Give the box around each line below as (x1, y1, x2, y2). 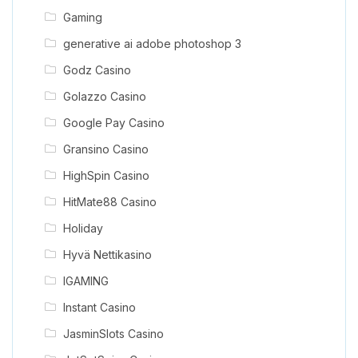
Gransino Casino (62, 141, 149, 156)
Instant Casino (62, 300, 136, 314)
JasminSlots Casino (62, 326, 164, 340)
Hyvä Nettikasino (62, 247, 152, 261)
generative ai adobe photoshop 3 (62, 36, 241, 50)
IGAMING (62, 273, 109, 288)
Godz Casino (62, 62, 131, 77)
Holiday (62, 221, 103, 235)
